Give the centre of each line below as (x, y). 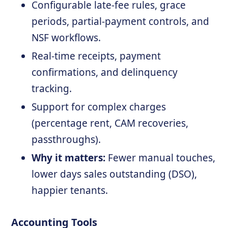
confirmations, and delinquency (105, 72)
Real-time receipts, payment (96, 56)
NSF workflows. (66, 38)
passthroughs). (66, 139)
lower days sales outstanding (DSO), (115, 174)
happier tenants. (70, 190)
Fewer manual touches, (161, 158)
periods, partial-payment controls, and (121, 21)
